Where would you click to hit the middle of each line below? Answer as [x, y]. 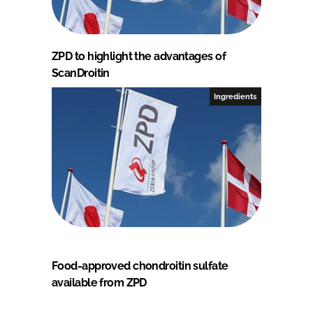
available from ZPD [99, 282]
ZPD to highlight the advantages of [139, 56]
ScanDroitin [81, 73]
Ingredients [235, 96]
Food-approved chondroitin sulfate [140, 265]
